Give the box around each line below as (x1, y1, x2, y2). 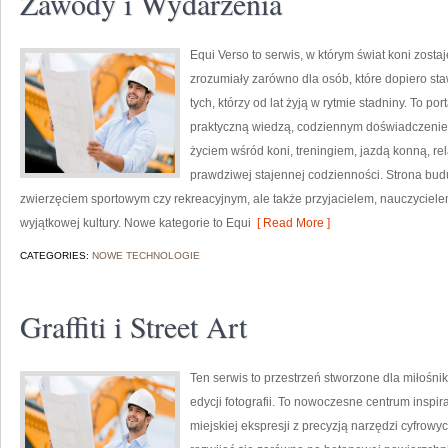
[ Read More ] (251, 216, 330, 230)
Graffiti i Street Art (20, 306, 247, 346)
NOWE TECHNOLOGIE (92, 250, 200, 261)
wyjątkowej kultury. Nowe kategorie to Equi (20, 216, 251, 230)
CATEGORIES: (20, 250, 92, 261)
